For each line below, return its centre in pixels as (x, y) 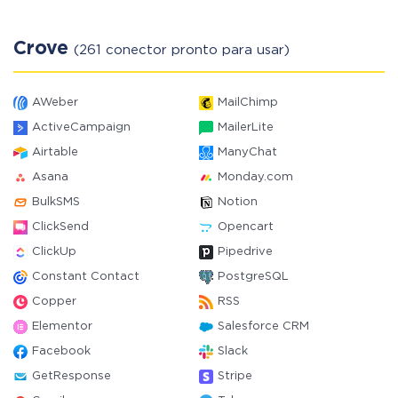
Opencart (246, 227)
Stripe (235, 376)
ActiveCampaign (81, 127)
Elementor (62, 326)
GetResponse (72, 376)
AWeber (55, 103)
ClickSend (60, 227)
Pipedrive (245, 252)
